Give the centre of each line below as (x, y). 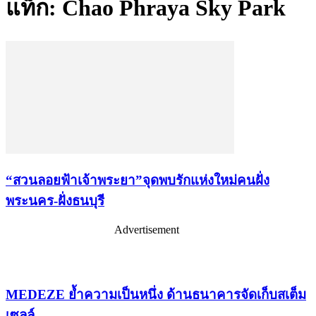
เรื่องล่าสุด (31, 260)
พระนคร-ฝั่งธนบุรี (55, 200)
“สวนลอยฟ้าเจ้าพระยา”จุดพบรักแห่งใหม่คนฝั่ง (138, 180)
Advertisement (147, 230)
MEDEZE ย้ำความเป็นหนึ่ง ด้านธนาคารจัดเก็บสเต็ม (156, 294)
